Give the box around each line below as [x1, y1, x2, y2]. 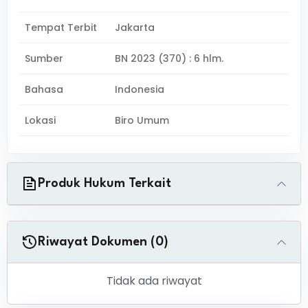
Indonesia [115, 82, 165, 96]
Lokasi [25, 113, 56, 127]
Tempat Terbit [25, 21, 97, 34]
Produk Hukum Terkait [38, 177, 171, 190]
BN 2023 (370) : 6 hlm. [115, 52, 224, 65]
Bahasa [25, 82, 63, 96]
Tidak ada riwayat [106, 273, 202, 289]
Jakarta [115, 21, 155, 34]
